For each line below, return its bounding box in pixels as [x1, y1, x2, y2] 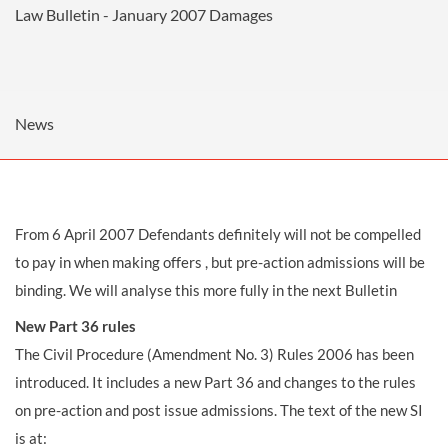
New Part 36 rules [15, 317, 136, 335]
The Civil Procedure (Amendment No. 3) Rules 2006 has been [15, 345, 414, 363]
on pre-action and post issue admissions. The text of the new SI [15, 401, 423, 419]
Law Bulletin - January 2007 [15, 5, 206, 24]
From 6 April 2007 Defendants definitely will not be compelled [15, 225, 421, 243]
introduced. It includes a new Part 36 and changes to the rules [15, 373, 416, 391]
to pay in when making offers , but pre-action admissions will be [15, 253, 425, 271]
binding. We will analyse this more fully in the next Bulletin [15, 281, 397, 299]
